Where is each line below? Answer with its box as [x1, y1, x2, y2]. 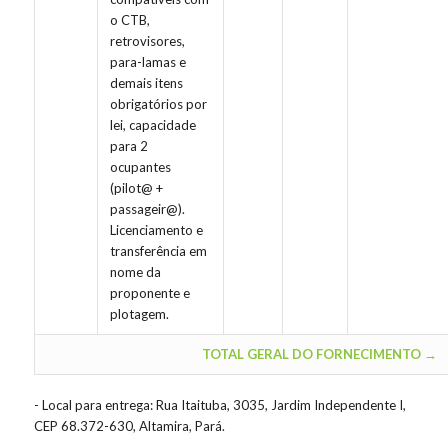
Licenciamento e [109, 222, 203, 239]
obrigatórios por [109, 96, 207, 113]
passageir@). [109, 201, 185, 218]
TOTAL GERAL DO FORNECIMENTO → [201, 346, 437, 363]
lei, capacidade [109, 117, 196, 134]
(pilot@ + [109, 180, 163, 197]
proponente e [109, 285, 190, 302]
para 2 [109, 138, 148, 155]
